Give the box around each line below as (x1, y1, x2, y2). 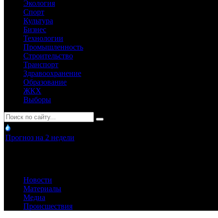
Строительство (23, 52, 73, 60)
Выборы (23, 95, 51, 104)
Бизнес (23, 25, 46, 34)
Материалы (23, 184, 61, 193)
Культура (23, 17, 53, 25)
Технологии (23, 34, 63, 42)
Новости (23, 176, 52, 184)
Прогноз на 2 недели (5, 133, 74, 142)
